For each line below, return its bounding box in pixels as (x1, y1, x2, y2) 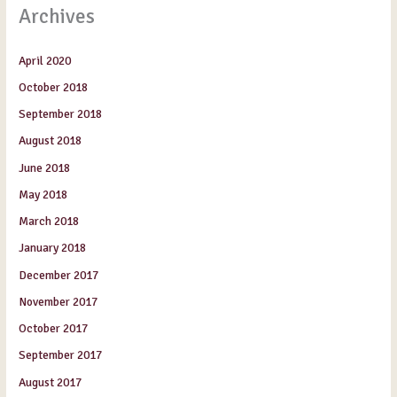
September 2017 (19, 347, 103, 363)
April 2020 (19, 52, 72, 68)
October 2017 (19, 321, 89, 337)
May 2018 (19, 186, 68, 202)
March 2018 (19, 214, 80, 230)
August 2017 (19, 374, 82, 390)
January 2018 (19, 240, 87, 256)
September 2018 (19, 106, 103, 122)
